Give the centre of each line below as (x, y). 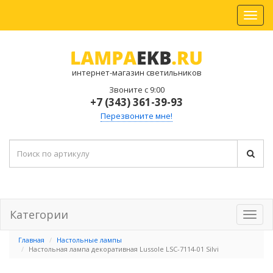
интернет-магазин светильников (136, 73)
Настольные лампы (89, 240)
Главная (31, 240)
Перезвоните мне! (136, 116)
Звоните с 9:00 (136, 90)
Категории (39, 214)
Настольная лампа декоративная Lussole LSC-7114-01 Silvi (124, 249)
